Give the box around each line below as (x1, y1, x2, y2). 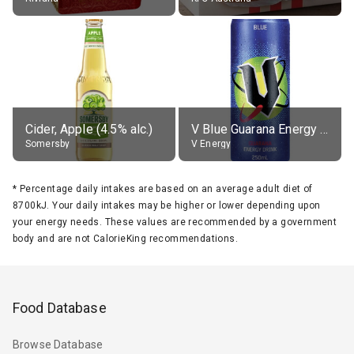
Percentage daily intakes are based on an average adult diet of (19, 183, 313, 194)
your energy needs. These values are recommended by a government (13, 216, 337, 228)
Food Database (13, 299, 107, 316)
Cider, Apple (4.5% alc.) (25, 121, 153, 137)
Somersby (25, 137, 70, 149)
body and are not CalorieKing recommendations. (13, 232, 238, 244)
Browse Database (13, 338, 104, 352)
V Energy (191, 137, 232, 149)
